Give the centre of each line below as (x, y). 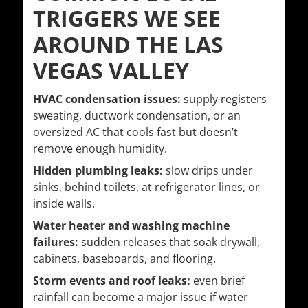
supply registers (224, 99)
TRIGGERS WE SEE (127, 19)
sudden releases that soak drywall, (169, 242)
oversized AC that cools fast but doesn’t (135, 132)
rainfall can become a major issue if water (141, 297)
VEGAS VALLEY (111, 71)
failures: (56, 242)
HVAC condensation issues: (107, 99)
